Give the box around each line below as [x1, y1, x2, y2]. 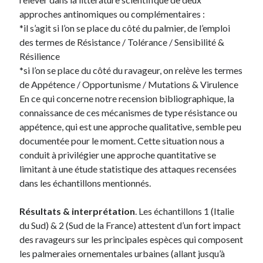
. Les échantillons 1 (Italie [135, 205, 235, 217]
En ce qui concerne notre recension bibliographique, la [19, 92, 235, 104]
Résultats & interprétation [19, 205, 136, 217]
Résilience [19, 50, 60, 62]
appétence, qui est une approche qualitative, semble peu [19, 120, 242, 132]
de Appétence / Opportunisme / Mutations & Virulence [19, 78, 239, 90]
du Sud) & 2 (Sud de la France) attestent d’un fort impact [19, 219, 241, 231]
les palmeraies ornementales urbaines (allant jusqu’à [19, 247, 225, 259]
